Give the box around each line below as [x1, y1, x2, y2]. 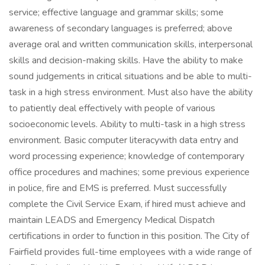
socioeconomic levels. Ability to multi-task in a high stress [9, 118, 245, 131]
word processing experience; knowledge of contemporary [9, 150, 244, 163]
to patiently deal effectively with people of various [9, 102, 215, 115]
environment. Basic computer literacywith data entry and [9, 134, 238, 147]
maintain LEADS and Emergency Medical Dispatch [9, 214, 215, 227]
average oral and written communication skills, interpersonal [9, 38, 253, 51]
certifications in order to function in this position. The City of [9, 230, 249, 243]
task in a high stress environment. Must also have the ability [9, 86, 253, 99]
